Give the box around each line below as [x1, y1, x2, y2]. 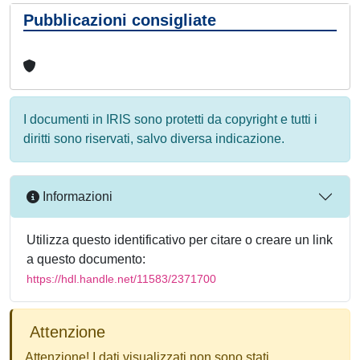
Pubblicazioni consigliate [23, 10, 216, 29]
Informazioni [39, 190, 112, 204]
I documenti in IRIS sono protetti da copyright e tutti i [23, 112, 317, 126]
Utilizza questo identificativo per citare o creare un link [27, 232, 333, 247]
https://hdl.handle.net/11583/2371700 [27, 272, 216, 285]
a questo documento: [27, 252, 145, 266]
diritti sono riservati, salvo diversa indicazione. [23, 131, 284, 145]
